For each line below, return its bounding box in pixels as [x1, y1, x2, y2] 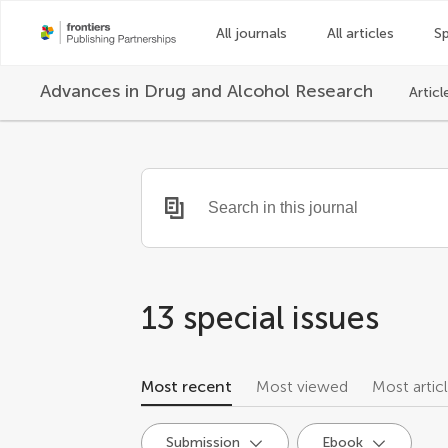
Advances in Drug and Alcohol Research [40, 80, 373, 102]
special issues [183, 299, 380, 337]
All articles [326, 24, 394, 42]
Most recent [141, 377, 233, 396]
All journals [215, 24, 287, 42]
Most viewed [256, 377, 349, 396]
